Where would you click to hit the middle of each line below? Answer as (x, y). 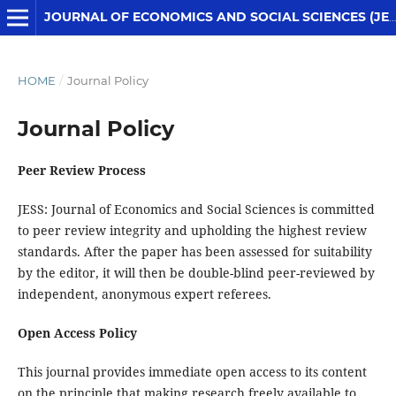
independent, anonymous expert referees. (144, 294)
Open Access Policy (77, 333)
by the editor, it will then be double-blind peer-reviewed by (196, 273)
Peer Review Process (81, 170)
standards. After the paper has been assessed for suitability (194, 251)
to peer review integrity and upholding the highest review (192, 230)
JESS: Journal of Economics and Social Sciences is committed (196, 209)
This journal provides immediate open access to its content (192, 372)
